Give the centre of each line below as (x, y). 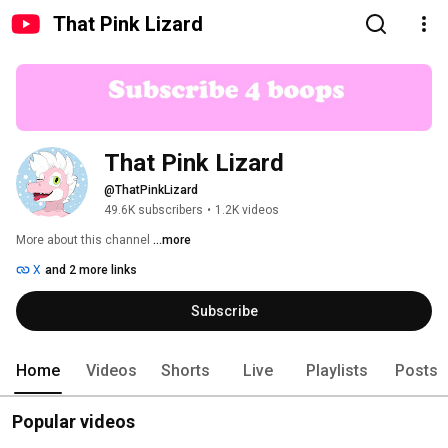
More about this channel (83, 240)
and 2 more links (91, 270)
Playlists (337, 371)
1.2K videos (247, 210)
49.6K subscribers (153, 210)
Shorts (185, 371)
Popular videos (73, 422)
